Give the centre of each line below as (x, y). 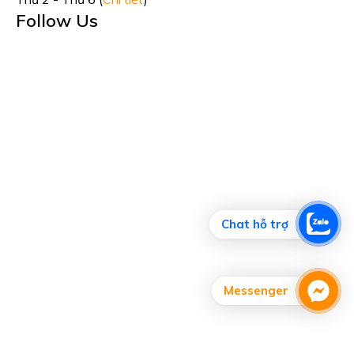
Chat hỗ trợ (255, 224)
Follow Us (57, 20)
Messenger (256, 290)
